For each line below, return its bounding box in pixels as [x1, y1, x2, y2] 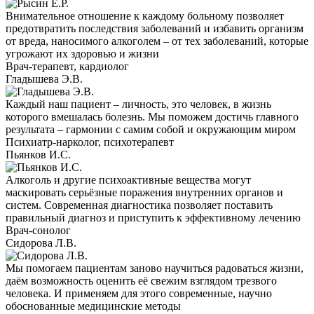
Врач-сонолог [6, 224, 71, 236]
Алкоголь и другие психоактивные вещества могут [6, 173, 251, 186]
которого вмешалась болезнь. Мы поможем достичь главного [6, 110, 299, 123]
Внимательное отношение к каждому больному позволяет [6, 9, 284, 22]
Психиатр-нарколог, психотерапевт [6, 135, 174, 148]
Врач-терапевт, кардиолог [6, 60, 129, 72]
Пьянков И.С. [6, 148, 71, 161]
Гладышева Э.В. [6, 72, 83, 85]
